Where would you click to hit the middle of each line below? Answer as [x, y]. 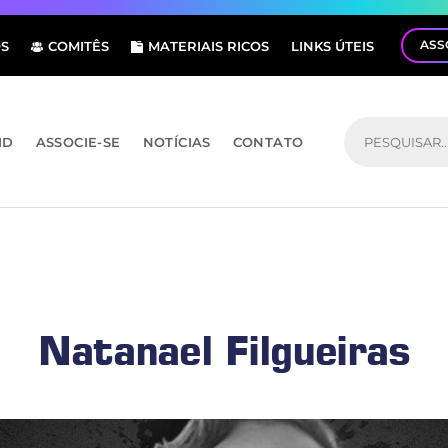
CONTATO [268, 141]
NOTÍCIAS [176, 141]
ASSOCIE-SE [78, 141]
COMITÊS [78, 45]
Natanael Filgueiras [224, 350]
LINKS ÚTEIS [332, 45]
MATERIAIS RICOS [208, 45]
